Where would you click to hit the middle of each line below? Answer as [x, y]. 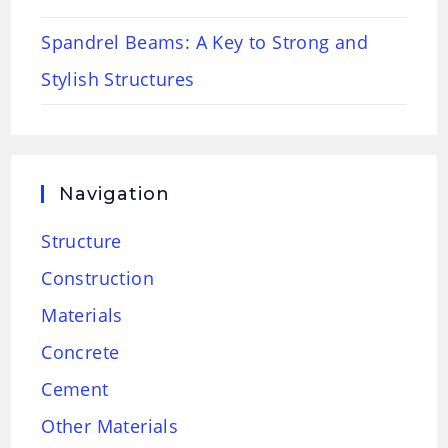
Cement [75, 388]
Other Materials [110, 425]
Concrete [80, 351]
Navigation [115, 193]
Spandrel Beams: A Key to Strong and [205, 41]
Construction [98, 277]
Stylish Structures [118, 78]
